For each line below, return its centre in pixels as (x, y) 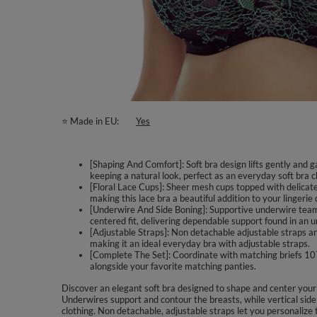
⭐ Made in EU (89, 121)
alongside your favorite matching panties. (173, 266)
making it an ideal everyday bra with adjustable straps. (200, 243)
